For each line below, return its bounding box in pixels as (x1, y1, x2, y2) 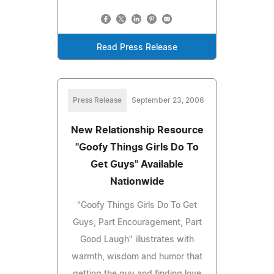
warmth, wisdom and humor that (72, 252, 202, 261)
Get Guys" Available (91, 159, 183, 169)
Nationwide (109, 176, 165, 187)
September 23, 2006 (131, 96, 204, 104)
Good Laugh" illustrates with (80, 235, 194, 244)
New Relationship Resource (70, 125, 204, 135)
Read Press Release (97, 43, 177, 52)
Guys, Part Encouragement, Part (72, 218, 202, 227)
